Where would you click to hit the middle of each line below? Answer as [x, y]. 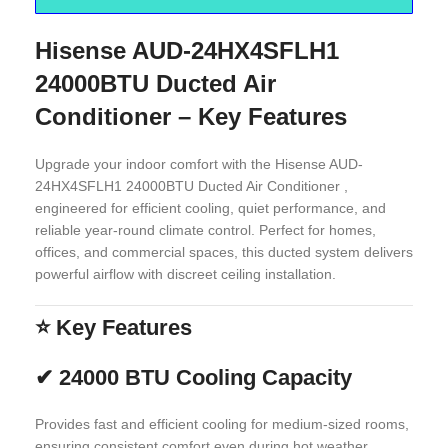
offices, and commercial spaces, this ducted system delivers [224, 252]
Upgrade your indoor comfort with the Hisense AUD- [199, 164]
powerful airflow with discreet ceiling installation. [185, 274]
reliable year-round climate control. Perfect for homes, [205, 230]
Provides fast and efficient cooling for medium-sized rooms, [222, 424]
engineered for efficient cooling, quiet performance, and [210, 208]
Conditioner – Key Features [191, 116]
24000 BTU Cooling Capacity [205, 377]
